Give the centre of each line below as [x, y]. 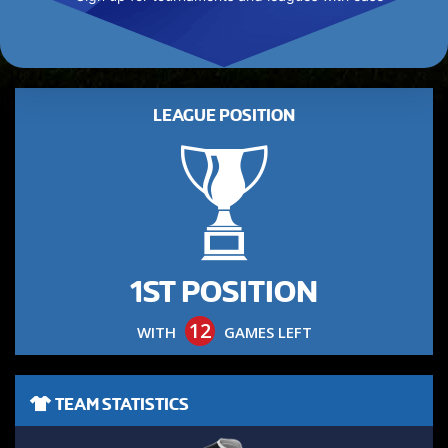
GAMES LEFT [265, 332]
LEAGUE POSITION [224, 115]
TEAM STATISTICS [120, 404]
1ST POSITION [224, 292]
